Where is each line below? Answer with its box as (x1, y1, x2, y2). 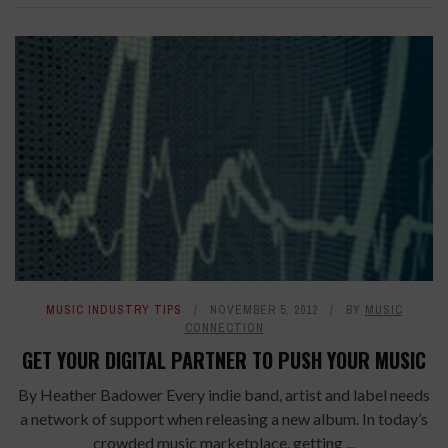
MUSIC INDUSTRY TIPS (45, 302, 182, 319)
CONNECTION (184, 320, 264, 337)
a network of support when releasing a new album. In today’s (20, 409, 428, 429)
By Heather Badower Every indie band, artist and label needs (18, 385, 430, 405)
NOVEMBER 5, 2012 (209, 302, 318, 319)
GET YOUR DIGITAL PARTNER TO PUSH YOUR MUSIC (22, 345, 426, 376)
